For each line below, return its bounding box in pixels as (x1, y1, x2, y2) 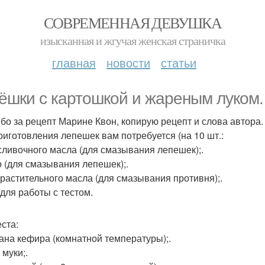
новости (106, 54, 150, 71)
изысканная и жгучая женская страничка (40, 33, 225, 49)
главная (52, 54, 96, 71)
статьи (161, 54, 196, 71)
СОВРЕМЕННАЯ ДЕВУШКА (43, 12, 222, 33)
